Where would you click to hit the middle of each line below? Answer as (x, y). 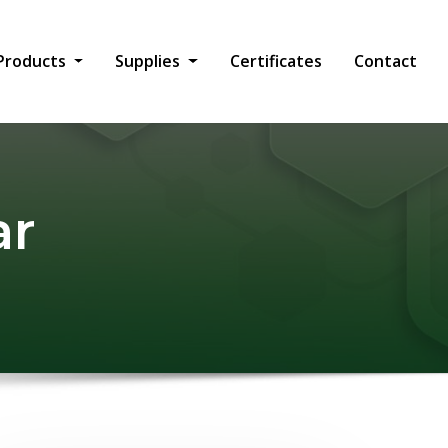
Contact (385, 61)
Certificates (276, 61)
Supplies (150, 61)
